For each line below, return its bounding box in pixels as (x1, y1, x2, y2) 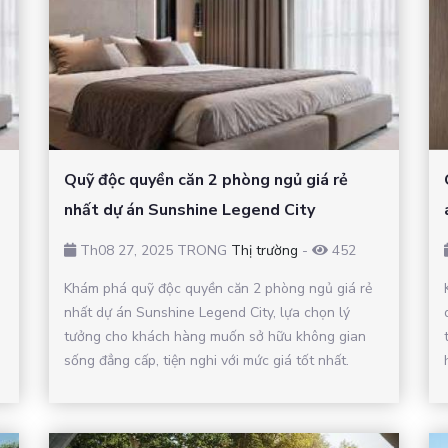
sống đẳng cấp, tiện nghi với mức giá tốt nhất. (64, 350, 349, 370)
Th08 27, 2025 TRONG (76, 240, 231, 260)
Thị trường (231, 240, 298, 260)
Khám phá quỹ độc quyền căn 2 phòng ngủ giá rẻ (64, 278, 372, 298)
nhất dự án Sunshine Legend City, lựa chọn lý (64, 302, 350, 322)
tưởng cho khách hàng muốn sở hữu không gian (64, 326, 366, 346)
